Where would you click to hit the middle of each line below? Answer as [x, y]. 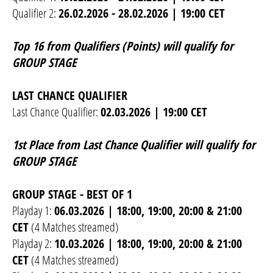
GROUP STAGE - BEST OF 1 [72, 194]
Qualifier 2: [35, 13]
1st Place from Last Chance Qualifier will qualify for [134, 145]
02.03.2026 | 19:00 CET [154, 112]
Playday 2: [33, 244]
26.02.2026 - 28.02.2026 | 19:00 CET [142, 13]
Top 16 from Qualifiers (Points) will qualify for [123, 46]
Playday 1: [33, 211]
